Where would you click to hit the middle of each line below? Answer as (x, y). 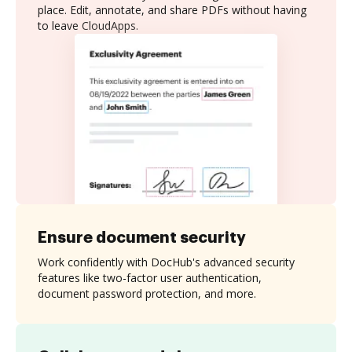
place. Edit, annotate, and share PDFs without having (172, 10)
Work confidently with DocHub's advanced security (166, 262)
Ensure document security (142, 237)
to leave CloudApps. (88, 26)
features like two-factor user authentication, (150, 277)
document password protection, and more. (147, 293)
